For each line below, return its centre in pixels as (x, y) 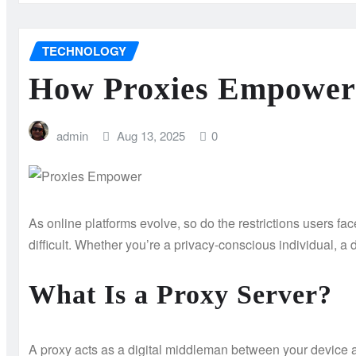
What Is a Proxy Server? (180, 294)
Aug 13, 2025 (151, 136)
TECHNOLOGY (84, 50)
